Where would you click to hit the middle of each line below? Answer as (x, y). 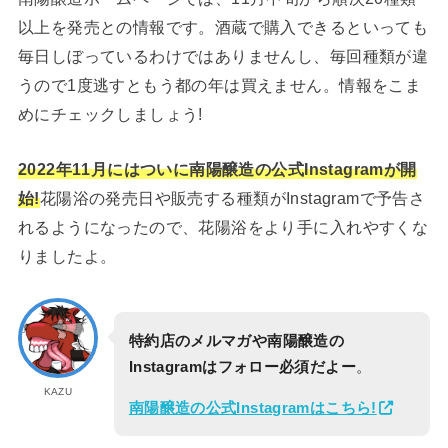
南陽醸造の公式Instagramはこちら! (252, 407)
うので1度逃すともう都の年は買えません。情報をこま (219, 84)
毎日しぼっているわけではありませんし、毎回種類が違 (223, 55)
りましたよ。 (67, 256)
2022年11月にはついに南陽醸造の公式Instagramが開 (217, 169)
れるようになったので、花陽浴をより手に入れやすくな (223, 227)
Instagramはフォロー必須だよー (242, 366)
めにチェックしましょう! (110, 113)
